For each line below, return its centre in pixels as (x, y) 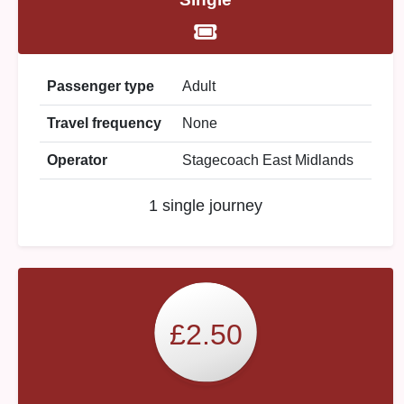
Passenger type (101, 86)
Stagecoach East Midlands (268, 160)
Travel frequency (104, 123)
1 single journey (206, 206)
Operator (77, 160)
